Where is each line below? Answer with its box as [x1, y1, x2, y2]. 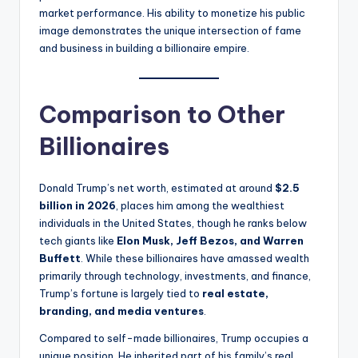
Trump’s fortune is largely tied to [39, 287, 202, 300]
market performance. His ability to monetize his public [39, 6, 305, 20]
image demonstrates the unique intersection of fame [39, 24, 301, 38]
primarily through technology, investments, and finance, [39, 269, 311, 283]
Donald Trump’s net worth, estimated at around [39, 181, 275, 195]
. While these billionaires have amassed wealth [81, 252, 309, 265]
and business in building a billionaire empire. [39, 42, 249, 55]
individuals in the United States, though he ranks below [39, 217, 307, 230]
